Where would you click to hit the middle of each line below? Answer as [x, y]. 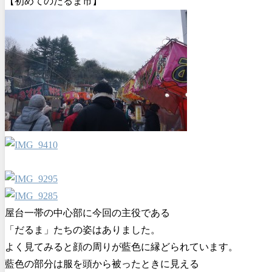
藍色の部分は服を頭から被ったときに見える [102, 263]
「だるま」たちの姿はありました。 [83, 229]
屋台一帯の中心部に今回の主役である [87, 212]
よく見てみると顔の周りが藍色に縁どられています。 [121, 246]
